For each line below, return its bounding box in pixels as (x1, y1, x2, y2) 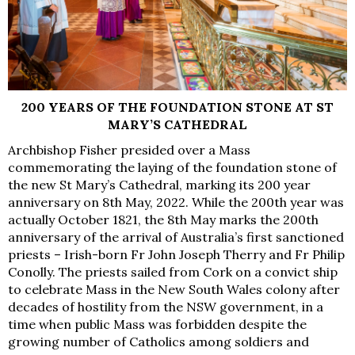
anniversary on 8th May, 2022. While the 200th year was (8, 193, 344, 210)
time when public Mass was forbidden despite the (8, 315, 307, 332)
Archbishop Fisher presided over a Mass (8, 141, 250, 158)
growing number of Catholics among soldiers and (8, 333, 309, 349)
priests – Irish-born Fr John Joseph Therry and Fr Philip (8, 246, 345, 262)
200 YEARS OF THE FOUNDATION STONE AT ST (21, 98, 334, 115)
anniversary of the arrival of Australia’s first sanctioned (8, 228, 344, 245)
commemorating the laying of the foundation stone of (8, 158, 337, 175)
